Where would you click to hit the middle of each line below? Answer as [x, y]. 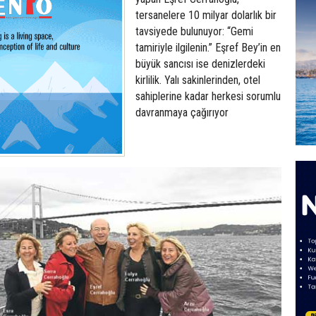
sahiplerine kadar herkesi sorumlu [208, 96]
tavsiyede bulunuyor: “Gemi [194, 31]
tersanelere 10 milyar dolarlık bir [206, 15]
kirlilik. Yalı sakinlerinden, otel [198, 80]
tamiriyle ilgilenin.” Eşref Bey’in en [208, 47]
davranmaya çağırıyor [182, 112]
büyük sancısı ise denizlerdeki [200, 63]
